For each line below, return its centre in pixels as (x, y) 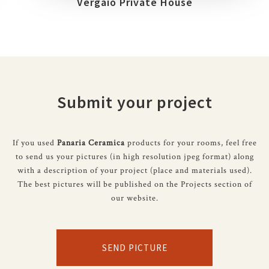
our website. (134, 198)
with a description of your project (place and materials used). (134, 171)
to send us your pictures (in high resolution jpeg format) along (134, 157)
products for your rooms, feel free (191, 143)
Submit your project (134, 102)
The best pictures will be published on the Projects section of (134, 184)
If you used (35, 143)
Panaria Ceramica (91, 143)
